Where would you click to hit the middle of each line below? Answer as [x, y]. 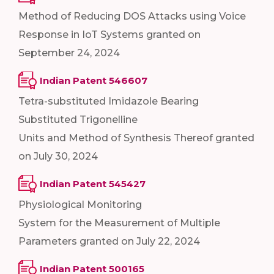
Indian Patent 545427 [93, 184]
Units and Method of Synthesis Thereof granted [136, 138]
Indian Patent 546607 [94, 81]
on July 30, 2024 [59, 157]
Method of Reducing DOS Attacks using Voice [132, 17]
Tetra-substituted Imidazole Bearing [109, 102]
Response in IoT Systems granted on [109, 35]
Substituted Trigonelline [78, 120]
